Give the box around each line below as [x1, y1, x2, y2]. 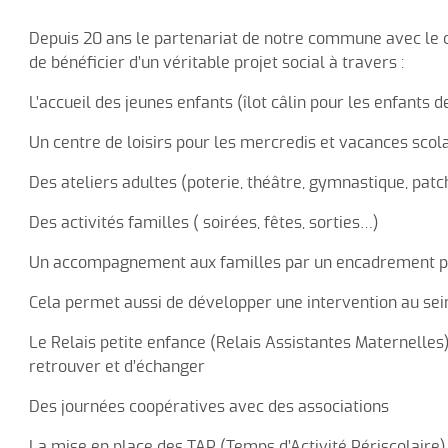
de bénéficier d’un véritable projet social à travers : [28, 55, 404, 72]
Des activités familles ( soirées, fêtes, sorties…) [28, 215, 379, 232]
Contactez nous [47, 17, 160, 34]
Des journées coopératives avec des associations [28, 399, 389, 416]
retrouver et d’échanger [28, 359, 205, 376]
